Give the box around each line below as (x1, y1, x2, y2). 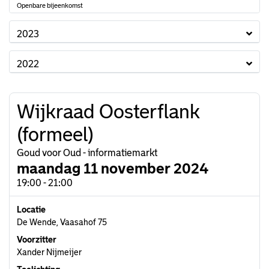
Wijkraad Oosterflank (17, 101, 199, 122)
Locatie (17, 205, 46, 214)
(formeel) (17, 124, 94, 145)
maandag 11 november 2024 (17, 160, 208, 177)
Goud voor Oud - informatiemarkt (17, 148, 157, 158)
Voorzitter (17, 235, 56, 244)
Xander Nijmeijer (17, 247, 82, 257)
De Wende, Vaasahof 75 (17, 217, 107, 227)
